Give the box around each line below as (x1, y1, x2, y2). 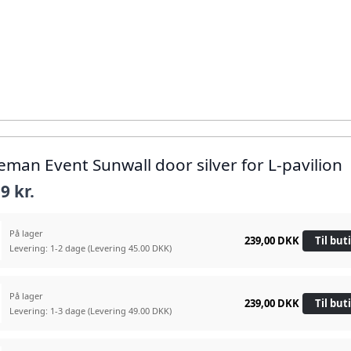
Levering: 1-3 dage (9, 305, 89, 317)
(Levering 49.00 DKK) (88, 305, 172, 317)
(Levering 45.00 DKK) (88, 242, 172, 255)
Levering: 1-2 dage (9, 242, 89, 255)
